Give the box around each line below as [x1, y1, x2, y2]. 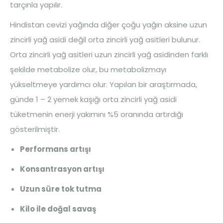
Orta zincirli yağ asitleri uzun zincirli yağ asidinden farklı [10, 49, 208, 60]
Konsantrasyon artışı [20, 164, 105, 174]
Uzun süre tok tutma [20, 184, 102, 194]
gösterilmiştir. [10, 124, 60, 134]
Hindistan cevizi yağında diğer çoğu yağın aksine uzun [10, 19, 207, 30]
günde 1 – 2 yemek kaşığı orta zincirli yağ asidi [10, 94, 177, 105]
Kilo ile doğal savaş [20, 204, 96, 214]
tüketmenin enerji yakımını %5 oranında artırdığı [10, 109, 183, 119]
